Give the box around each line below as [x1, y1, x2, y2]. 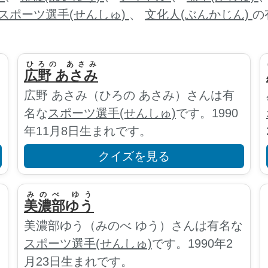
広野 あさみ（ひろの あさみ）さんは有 [24, 88, 234, 102]
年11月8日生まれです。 [24, 124, 151, 138]
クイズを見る [98, 150, 170, 163]
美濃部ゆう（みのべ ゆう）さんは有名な [24, 219, 243, 233]
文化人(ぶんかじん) [145, 7, 252, 21]
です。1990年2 [152, 237, 233, 251]
